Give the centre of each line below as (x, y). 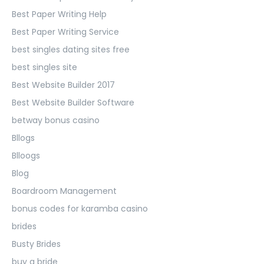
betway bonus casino (56, 120)
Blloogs (26, 155)
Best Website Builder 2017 (63, 85)
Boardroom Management (64, 191)
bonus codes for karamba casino (80, 208)
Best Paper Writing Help (59, 14)
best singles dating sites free (71, 49)
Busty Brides (36, 244)
